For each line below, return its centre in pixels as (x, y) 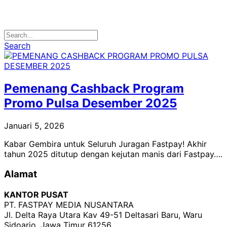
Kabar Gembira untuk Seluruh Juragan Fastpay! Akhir (105, 144)
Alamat (21, 174)
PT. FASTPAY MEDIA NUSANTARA (69, 205)
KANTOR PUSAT (36, 195)
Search (17, 45)
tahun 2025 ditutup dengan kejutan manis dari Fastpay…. (113, 154)
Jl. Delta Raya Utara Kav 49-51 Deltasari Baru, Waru (103, 215)
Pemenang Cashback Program (94, 88)
